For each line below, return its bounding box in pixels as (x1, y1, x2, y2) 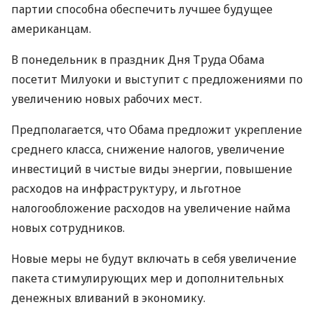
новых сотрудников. (11, 220, 125, 235)
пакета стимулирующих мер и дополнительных (11, 271, 284, 286)
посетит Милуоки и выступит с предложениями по (11, 71, 303, 87)
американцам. (11, 21, 91, 36)
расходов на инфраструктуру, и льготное (11, 181, 241, 196)
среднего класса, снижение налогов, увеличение (11, 142, 285, 157)
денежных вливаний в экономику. (11, 290, 205, 306)
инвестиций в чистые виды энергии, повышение (11, 161, 292, 177)
